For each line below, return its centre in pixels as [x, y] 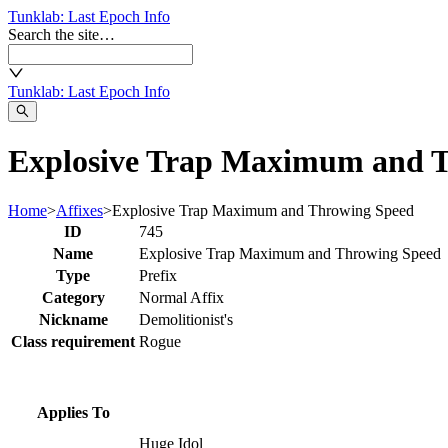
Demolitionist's [186, 319]
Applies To [73, 412]
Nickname [73, 319]
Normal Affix [181, 297]
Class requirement [73, 341]
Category [73, 297]
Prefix [158, 275]
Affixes [79, 210]
